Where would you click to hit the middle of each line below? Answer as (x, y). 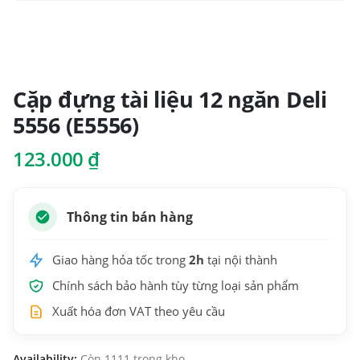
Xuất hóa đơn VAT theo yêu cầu (139, 312)
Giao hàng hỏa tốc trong (121, 260)
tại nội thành (241, 260)
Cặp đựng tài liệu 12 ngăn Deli (170, 100)
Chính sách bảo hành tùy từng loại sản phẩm (176, 286)
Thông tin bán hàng (130, 217)
